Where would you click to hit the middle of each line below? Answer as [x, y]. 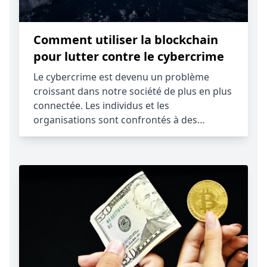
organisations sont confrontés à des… [119, 120]
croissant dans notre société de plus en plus [133, 91]
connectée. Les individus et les [101, 105]
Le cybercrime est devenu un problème [121, 77]
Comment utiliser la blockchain [126, 40]
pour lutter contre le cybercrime [129, 56]
